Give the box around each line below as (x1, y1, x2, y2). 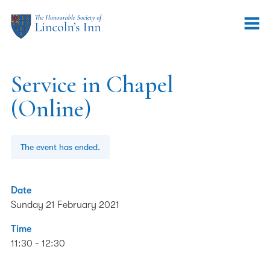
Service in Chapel (11, 70, 174, 99)
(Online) (11, 94, 92, 123)
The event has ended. (20, 142, 100, 152)
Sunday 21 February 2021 (11, 199, 119, 210)
